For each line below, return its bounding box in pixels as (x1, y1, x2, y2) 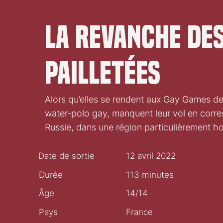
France (126, 207, 153, 217)
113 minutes (126, 169, 174, 180)
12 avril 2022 (125, 150, 176, 161)
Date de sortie (38, 150, 95, 161)
